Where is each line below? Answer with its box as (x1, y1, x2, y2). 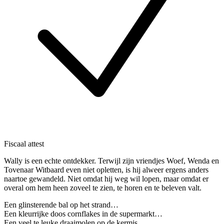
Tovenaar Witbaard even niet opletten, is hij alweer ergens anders (4, 165, 208, 174)
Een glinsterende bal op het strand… (4, 200, 118, 209)
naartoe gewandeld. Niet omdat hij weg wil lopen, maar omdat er (4, 174, 208, 183)
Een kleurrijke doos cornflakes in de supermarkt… (4, 209, 162, 218)
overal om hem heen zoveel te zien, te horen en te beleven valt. (4, 183, 201, 192)
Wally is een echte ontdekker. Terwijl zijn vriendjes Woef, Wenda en (4, 156, 219, 165)
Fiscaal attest (4, 139, 44, 148)
